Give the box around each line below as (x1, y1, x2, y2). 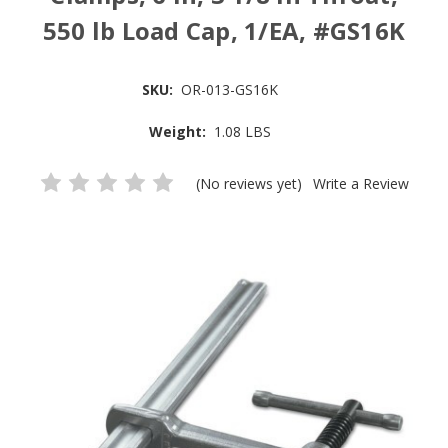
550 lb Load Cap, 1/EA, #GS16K (42, 14, 406, 47)
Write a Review (313, 173, 410, 193)
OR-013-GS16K (181, 80, 279, 99)
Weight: (148, 122, 206, 141)
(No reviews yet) (196, 173, 307, 193)
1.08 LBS (214, 122, 272, 141)
